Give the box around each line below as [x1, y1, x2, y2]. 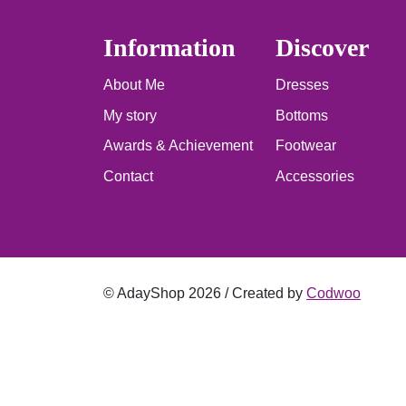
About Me [103, 76, 165, 92]
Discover [275, 34, 369, 63]
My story [103, 107, 157, 123]
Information [103, 34, 236, 63]
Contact [103, 168, 153, 184]
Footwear [275, 138, 336, 154]
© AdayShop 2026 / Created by [103, 285, 306, 301]
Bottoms [275, 107, 328, 123]
